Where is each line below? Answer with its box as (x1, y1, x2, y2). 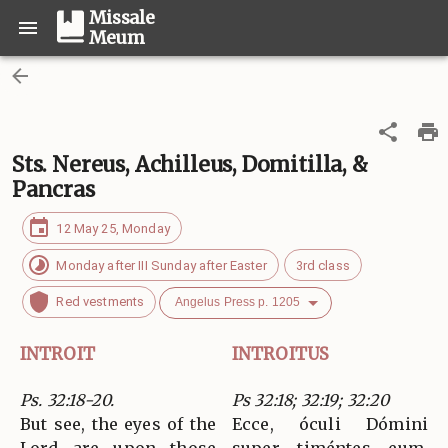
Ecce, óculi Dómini (232, 414, 428, 435)
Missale (89, 7, 155, 29)
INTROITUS (232, 343, 330, 366)
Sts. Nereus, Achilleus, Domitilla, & (12, 151, 368, 178)
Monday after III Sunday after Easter (56, 257, 267, 273)
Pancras (12, 176, 95, 203)
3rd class (295, 257, 350, 273)
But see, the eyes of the (20, 414, 216, 435)
